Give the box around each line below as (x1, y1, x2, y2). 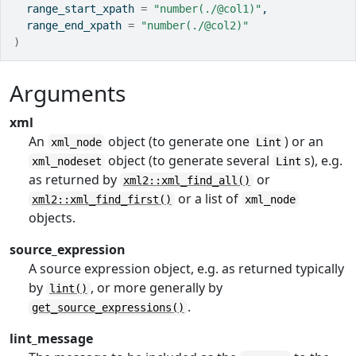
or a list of (175, 190, 242, 207)
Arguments (10, 78, 126, 108)
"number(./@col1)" (153, 2, 261, 15)
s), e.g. (304, 152, 342, 169)
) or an (284, 133, 323, 150)
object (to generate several (105, 152, 273, 169)
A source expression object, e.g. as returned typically (29, 260, 344, 277)
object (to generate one (105, 133, 253, 150)
